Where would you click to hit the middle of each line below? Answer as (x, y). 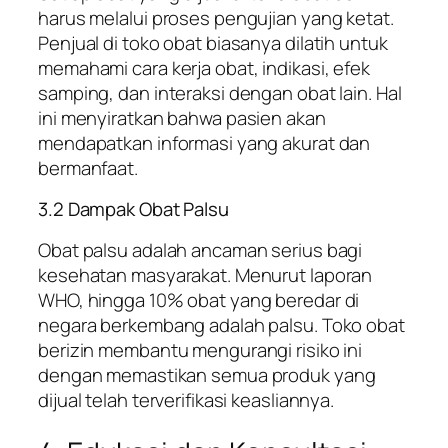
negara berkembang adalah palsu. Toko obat (221, 324)
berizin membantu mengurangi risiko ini (200, 349)
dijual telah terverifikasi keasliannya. (186, 399)
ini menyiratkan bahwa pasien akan (182, 117)
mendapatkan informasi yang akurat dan (204, 142)
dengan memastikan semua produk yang (207, 374)
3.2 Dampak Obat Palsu (133, 209)
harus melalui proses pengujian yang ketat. (216, 17)
